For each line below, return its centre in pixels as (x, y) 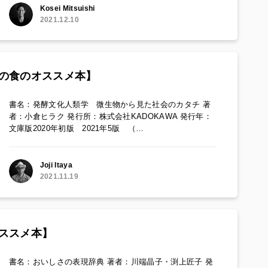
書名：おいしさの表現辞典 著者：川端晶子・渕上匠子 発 (111, 261)
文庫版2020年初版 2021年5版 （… (76, 129)
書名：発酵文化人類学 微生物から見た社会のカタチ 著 (110, 105)
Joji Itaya (56, 165)
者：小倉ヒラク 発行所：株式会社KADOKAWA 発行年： (110, 117)
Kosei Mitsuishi (67, 9)
